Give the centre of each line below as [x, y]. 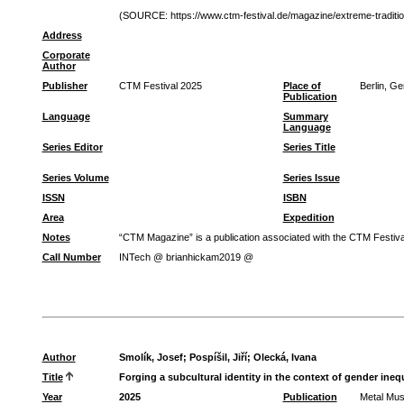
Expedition [308, 217]
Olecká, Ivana [285, 357]
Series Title [309, 147]
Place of [302, 86]
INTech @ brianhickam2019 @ [186, 257]
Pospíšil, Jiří [218, 357]
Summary [305, 116]
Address [62, 35]
